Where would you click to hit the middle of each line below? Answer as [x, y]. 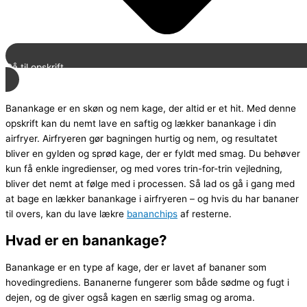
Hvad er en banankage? [86, 241]
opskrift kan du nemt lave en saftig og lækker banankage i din [141, 124]
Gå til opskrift [35, 67]
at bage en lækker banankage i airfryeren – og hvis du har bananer [152, 199]
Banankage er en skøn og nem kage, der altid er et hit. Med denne [151, 109]
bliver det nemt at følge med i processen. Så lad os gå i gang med [150, 184]
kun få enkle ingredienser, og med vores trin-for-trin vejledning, [144, 169]
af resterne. [205, 214]
